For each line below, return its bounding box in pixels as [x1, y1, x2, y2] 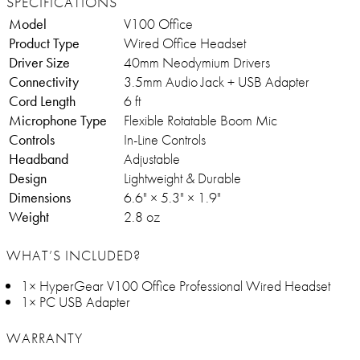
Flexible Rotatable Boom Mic [124, 111, 277, 130]
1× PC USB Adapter [21, 292, 130, 312]
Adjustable [124, 149, 180, 169]
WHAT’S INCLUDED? [6, 246, 141, 265]
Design [9, 169, 47, 188]
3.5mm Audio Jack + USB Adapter [124, 72, 309, 92]
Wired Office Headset [124, 34, 246, 53]
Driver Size [9, 53, 70, 72]
